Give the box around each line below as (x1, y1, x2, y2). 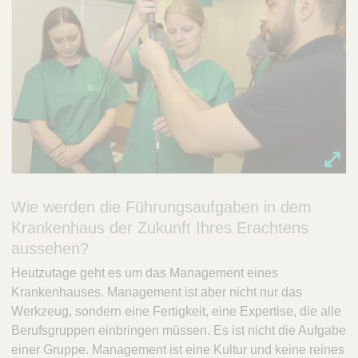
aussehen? (11, 240, 89, 258)
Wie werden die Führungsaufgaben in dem (11, 198, 312, 217)
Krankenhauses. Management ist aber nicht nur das (11, 285, 302, 300)
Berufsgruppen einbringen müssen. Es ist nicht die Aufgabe (11, 324, 346, 338)
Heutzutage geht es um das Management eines (11, 266, 278, 280)
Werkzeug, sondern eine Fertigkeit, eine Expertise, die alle (11, 304, 341, 319)
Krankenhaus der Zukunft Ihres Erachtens (11, 219, 308, 237)
